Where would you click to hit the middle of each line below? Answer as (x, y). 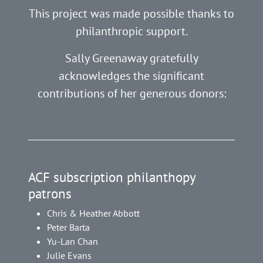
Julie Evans (69, 256)
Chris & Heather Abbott (93, 213)
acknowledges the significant (131, 76)
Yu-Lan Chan (73, 242)
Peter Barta (68, 227)
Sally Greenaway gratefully (131, 58)
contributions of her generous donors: (131, 94)
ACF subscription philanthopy (112, 177)
